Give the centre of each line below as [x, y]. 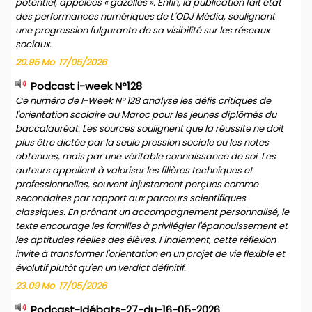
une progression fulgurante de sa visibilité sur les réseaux [142, 30]
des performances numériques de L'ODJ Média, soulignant [145, 16]
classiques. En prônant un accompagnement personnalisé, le [152, 212]
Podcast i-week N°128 [86, 86]
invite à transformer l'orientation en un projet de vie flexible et [150, 254]
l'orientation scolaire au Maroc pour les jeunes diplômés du [146, 115]
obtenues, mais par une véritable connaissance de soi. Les [146, 156]
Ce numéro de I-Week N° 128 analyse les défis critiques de [143, 101]
